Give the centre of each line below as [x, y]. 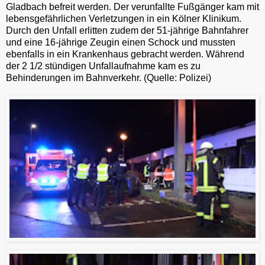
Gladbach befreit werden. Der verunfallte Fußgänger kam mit [132, 7]
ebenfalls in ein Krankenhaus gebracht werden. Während [125, 54]
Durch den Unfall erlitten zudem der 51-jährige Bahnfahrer [127, 30]
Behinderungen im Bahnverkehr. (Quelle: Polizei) [109, 77]
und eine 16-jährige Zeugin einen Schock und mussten [121, 42]
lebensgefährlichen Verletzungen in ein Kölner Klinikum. [124, 18]
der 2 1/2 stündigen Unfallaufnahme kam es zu [103, 66]
